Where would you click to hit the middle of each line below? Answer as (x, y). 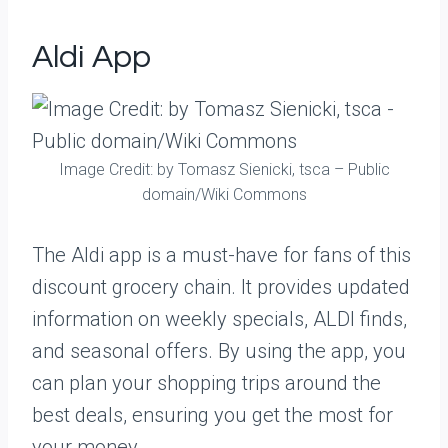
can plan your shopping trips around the (206, 383)
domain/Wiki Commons (224, 194)
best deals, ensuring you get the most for (212, 415)
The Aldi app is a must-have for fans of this (221, 255)
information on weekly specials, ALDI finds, (219, 319)
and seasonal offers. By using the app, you (219, 351)
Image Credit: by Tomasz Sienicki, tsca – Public (224, 169)
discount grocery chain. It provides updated (221, 287)
